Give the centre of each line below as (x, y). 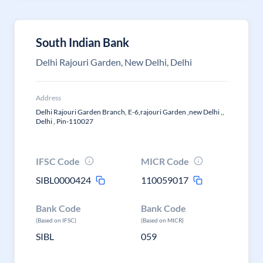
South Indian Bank (82, 42)
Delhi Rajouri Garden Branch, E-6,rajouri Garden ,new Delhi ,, (130, 112)
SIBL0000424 (63, 180)
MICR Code (165, 161)
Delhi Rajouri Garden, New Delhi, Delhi (114, 62)
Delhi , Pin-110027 (65, 121)
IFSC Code (58, 161)
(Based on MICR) (163, 220)
